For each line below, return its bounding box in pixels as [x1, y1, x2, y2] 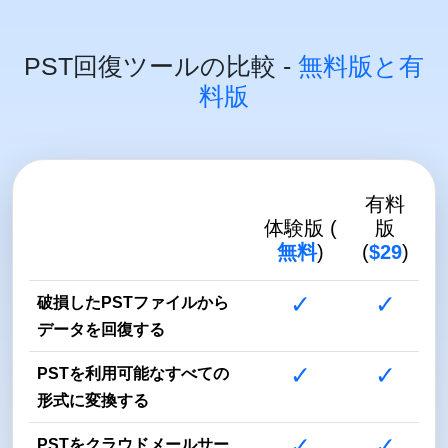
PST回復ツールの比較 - [24, 51, 298, 80]
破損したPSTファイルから [37, 293, 229, 311]
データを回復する [37, 320, 165, 338]
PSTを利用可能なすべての [37, 364, 229, 382]
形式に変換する [37, 391, 149, 409]
